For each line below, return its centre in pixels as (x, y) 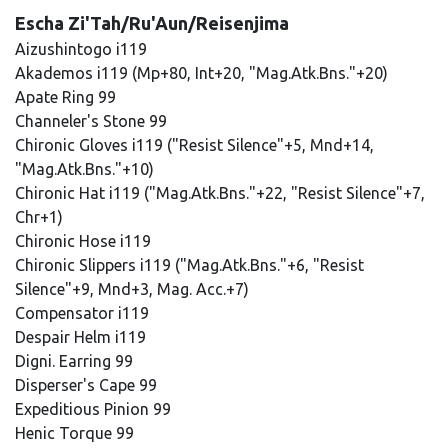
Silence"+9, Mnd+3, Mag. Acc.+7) (132, 289)
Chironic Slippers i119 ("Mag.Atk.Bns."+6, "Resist (189, 265)
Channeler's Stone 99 (93, 121)
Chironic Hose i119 (85, 241)
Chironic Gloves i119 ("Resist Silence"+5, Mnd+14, (194, 145)
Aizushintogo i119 (83, 49)
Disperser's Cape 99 (88, 385)
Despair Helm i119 (82, 337)
